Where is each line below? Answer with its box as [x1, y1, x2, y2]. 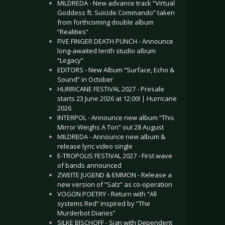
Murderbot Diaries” [57, 208, 116, 217]
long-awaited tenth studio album [57, 46, 156, 55]
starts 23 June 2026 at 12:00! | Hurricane [57, 94, 177, 103]
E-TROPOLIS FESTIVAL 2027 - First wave [57, 151, 172, 160]
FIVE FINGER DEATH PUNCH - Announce [57, 37, 173, 46]
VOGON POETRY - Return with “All [57, 189, 157, 198]
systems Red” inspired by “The [57, 199, 150, 208]
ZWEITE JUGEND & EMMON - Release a [57, 170, 172, 179]
